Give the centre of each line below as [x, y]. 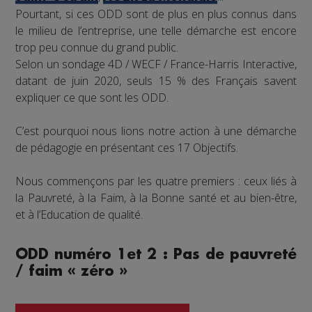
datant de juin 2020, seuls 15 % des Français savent [156, 81]
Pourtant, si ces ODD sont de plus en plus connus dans [156, 14]
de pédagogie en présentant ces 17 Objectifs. [127, 148]
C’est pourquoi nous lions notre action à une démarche [156, 131]
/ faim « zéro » [72, 272]
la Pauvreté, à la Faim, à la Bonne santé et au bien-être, [156, 198]
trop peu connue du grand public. [97, 48]
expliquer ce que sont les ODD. [92, 98]
